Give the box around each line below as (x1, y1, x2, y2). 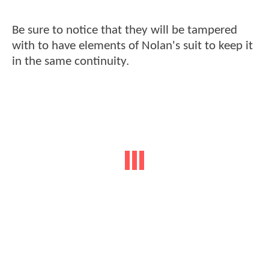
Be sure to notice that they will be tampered (12, 24, 237, 37)
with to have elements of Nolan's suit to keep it (12, 40, 253, 53)
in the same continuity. (12, 55, 129, 68)
